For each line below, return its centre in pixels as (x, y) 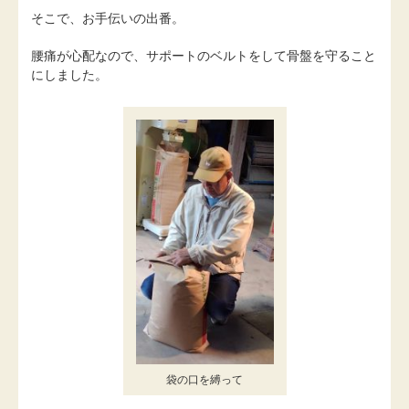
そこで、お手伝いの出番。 (108, 18)
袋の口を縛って (204, 380)
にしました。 (69, 74)
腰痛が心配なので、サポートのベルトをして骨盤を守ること (204, 55)
